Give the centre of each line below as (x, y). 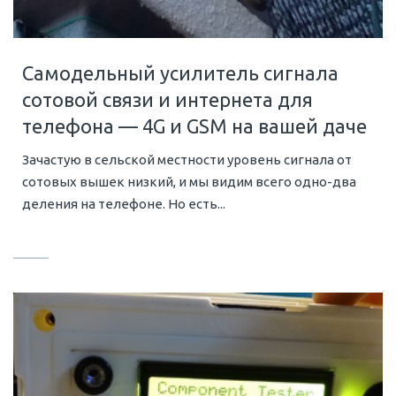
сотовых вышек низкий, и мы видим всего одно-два (189, 182)
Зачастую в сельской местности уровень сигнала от (187, 160)
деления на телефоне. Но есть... (124, 204)
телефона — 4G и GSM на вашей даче (194, 126)
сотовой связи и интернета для (168, 100)
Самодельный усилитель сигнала (180, 73)
